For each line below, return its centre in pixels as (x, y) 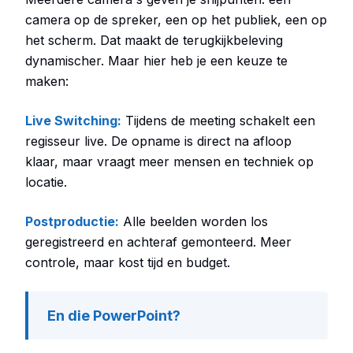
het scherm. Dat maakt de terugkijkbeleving (154, 40)
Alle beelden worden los (193, 221)
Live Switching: (73, 121)
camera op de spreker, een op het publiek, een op (176, 20)
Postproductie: (72, 221)
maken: (47, 81)
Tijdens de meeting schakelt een (218, 121)
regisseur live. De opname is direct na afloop (158, 141)
